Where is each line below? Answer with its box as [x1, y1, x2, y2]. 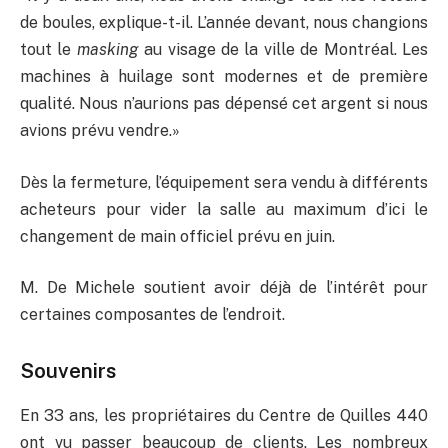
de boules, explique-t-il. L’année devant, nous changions [20, 13, 428, 33]
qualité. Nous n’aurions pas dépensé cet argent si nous [20, 94, 428, 114]
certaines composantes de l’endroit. [20, 305, 285, 325]
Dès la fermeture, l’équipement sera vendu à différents [20, 172, 428, 192]
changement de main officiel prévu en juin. [20, 226, 335, 246]
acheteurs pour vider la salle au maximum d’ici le [20, 199, 428, 219]
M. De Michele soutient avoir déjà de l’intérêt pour [20, 278, 428, 298]
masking [71, 40, 139, 60]
